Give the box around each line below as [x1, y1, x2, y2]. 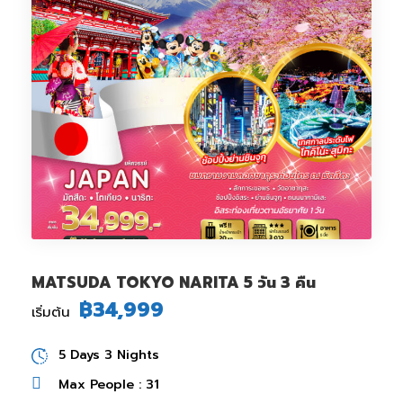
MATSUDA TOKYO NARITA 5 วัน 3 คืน [31, 271, 316, 295]
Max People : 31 [58, 375, 159, 395]
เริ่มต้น [31, 302, 70, 323]
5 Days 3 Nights [58, 345, 159, 365]
